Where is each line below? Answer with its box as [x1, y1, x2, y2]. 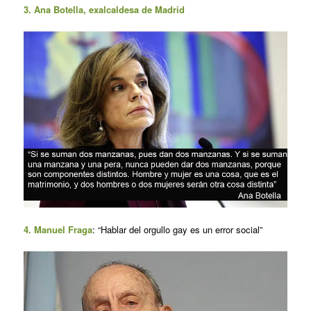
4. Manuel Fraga [23, 223, 92, 237]
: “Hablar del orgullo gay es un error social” [92, 223, 262, 237]
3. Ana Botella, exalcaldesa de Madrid [23, 2, 185, 16]
